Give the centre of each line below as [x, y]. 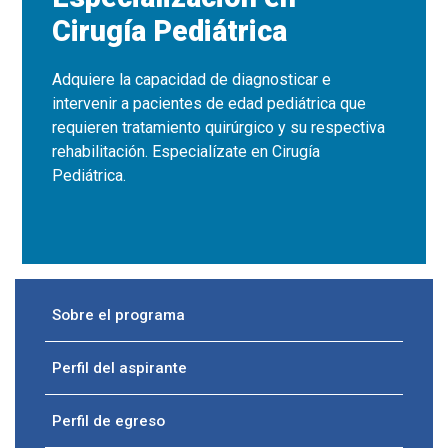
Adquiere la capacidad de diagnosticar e [192, 79]
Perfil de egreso [108, 421]
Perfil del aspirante [119, 368]
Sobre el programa [118, 315]
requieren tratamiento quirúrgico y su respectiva [219, 127]
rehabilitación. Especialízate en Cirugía [186, 151]
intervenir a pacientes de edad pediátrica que [209, 103]
